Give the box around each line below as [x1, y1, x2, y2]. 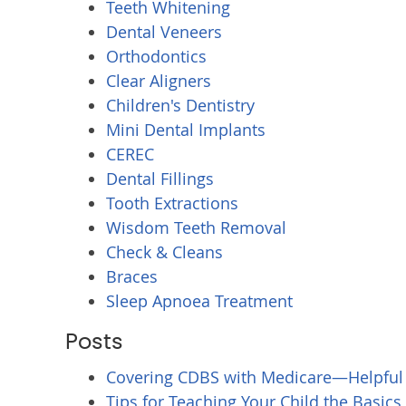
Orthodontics [106, 45, 207, 67]
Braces [106, 266, 158, 287]
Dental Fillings [106, 168, 214, 189]
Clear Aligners [106, 70, 211, 92]
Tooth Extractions [106, 192, 238, 214]
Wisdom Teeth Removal [106, 217, 286, 238]
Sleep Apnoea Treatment [106, 290, 293, 312]
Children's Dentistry [106, 94, 255, 116]
